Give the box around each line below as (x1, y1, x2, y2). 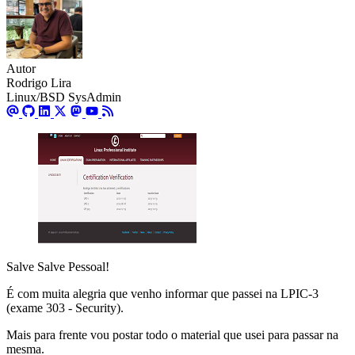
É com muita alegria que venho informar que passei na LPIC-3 (6, 287, 319, 301)
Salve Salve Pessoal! (6, 260, 109, 274)
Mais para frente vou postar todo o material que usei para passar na (6, 328, 338, 342)
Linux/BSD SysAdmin (6, 90, 121, 105)
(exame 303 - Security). (6, 301, 124, 315)
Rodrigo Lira (6, 76, 71, 90)
